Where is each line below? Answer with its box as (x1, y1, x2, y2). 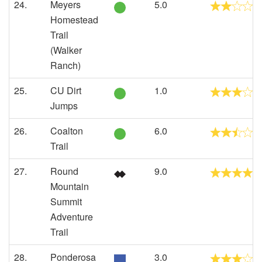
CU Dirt (50, 84, 81, 97)
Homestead (50, 13, 98, 26)
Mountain (50, 180, 89, 193)
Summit (50, 195, 82, 208)
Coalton (50, 124, 83, 137)
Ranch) (50, 58, 81, 72)
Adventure (50, 210, 93, 223)
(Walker (50, 43, 82, 57)
